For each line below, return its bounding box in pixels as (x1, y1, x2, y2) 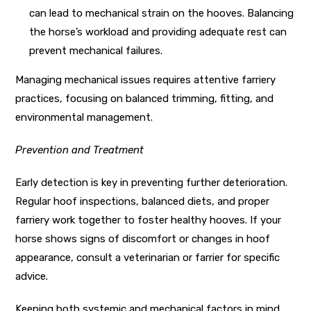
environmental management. (15, 110, 153, 124)
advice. (15, 269, 49, 283)
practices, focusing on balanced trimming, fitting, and (15, 92, 274, 105)
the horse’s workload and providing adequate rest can (29, 25, 287, 38)
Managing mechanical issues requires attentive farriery (15, 73, 276, 86)
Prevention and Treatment (15, 143, 144, 156)
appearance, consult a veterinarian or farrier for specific (15, 251, 280, 264)
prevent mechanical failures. (29, 44, 163, 57)
